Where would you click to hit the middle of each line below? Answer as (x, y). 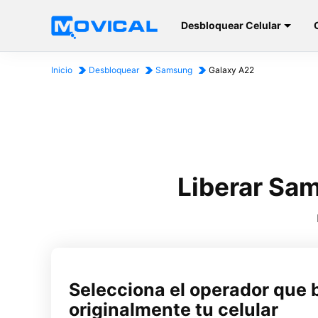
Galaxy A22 (231, 70)
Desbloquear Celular (231, 25)
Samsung (174, 70)
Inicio (62, 70)
